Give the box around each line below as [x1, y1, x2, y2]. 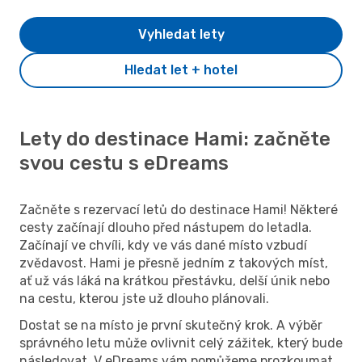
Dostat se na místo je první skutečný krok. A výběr [19, 317, 322, 333]
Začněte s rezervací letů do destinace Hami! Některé [19, 201, 338, 217]
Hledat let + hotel [124, 61, 238, 78]
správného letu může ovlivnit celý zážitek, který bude [19, 335, 343, 351]
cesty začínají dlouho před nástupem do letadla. [19, 219, 312, 235]
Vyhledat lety [137, 26, 225, 42]
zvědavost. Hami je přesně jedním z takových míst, [19, 255, 328, 271]
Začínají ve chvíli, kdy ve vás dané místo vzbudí [19, 237, 307, 253]
